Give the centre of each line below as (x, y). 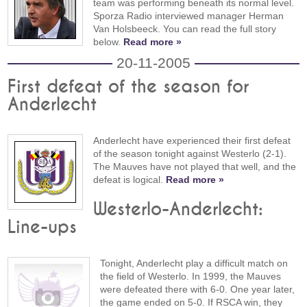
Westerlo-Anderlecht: (179, 210)
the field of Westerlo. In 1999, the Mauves (191, 277)
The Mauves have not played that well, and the (195, 167)
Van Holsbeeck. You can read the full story (185, 28)
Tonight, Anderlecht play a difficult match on (194, 263)
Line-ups (42, 228)
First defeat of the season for (128, 87)
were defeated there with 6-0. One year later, (198, 290)
